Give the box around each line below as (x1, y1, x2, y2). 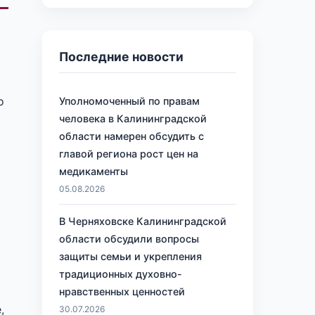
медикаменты (59, 165, 128, 178)
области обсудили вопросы (59, 232, 199, 245)
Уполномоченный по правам (59, 95, 200, 108)
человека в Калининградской (59, 112, 207, 125)
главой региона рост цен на (59, 148, 198, 160)
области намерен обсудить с (59, 130, 204, 143)
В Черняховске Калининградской (59, 214, 226, 227)
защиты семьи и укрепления (59, 250, 202, 262)
